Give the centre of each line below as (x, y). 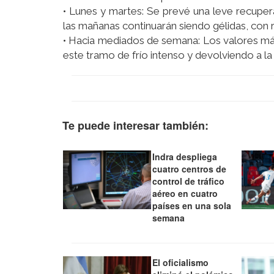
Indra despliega (185, 157)
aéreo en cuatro (185, 194)
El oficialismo (181, 263)
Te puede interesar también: (135, 126)
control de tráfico (189, 181)
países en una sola (192, 206)
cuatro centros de (190, 169)
